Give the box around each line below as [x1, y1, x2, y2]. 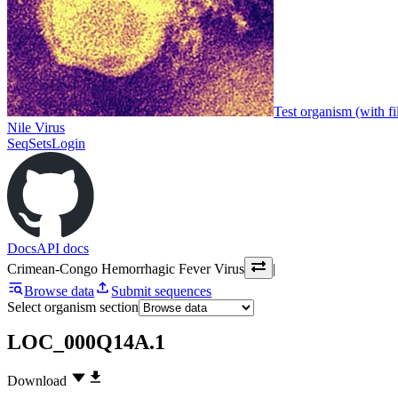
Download [7, 373, 67, 389]
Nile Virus [7, 119, 65, 135]
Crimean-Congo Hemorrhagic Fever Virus [7, 260, 244, 276]
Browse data [24, 283, 95, 298]
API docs [36, 240, 89, 256]
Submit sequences [111, 283, 212, 298]
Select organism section [7, 298, 139, 314]
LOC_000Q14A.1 [7, 330, 165, 354]
